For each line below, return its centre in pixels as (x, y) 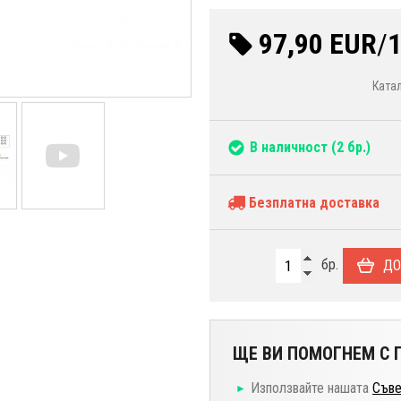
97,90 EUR (318, 43)
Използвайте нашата (311, 388)
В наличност (289, 147)
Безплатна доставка (312, 202)
